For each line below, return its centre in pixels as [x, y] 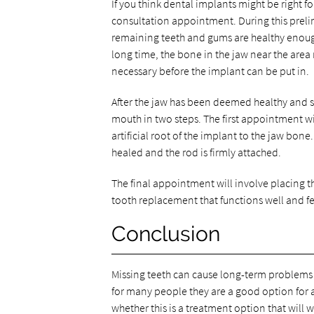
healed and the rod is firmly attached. [196, 152]
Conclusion [165, 234]
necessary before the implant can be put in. [210, 71]
